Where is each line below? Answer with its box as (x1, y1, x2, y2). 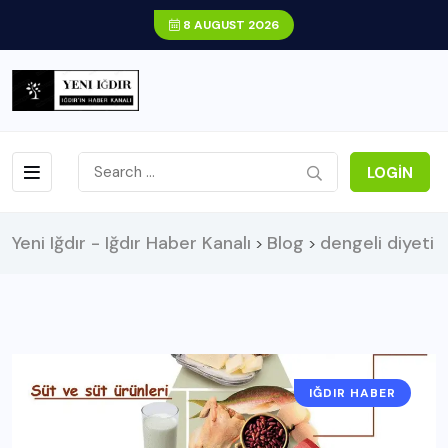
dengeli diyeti (320, 230, 434, 255)
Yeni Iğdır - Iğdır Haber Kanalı (12, 230, 251, 255)
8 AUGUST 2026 (180, 17, 279, 33)
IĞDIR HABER (309, 384, 396, 401)
